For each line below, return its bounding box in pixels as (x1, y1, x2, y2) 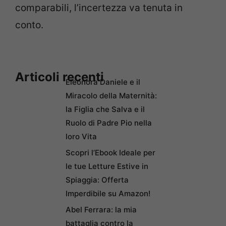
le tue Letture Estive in (66, 161, 148, 171)
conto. (15, 19, 43, 31)
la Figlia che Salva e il (66, 104, 145, 114)
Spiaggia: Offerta (66, 175, 129, 185)
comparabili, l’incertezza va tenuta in (15, 2, 183, 14)
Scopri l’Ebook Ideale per (66, 147, 155, 157)
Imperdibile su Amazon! (66, 188, 150, 198)
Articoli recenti (15, 69, 104, 84)
